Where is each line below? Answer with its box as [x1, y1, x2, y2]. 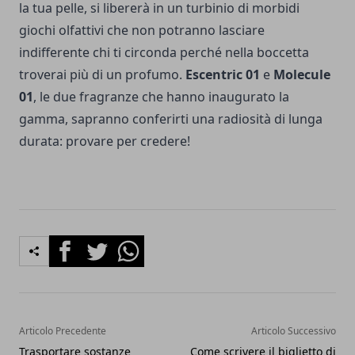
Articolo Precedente [19, 324, 106, 338]
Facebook [48, 235, 106, 253]
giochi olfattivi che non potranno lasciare [19, 21, 265, 39]
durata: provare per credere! [19, 132, 190, 150]
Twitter [80, 235, 123, 253]
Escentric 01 [185, 66, 260, 83]
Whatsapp [112, 235, 173, 253]
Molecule [273, 66, 330, 83]
